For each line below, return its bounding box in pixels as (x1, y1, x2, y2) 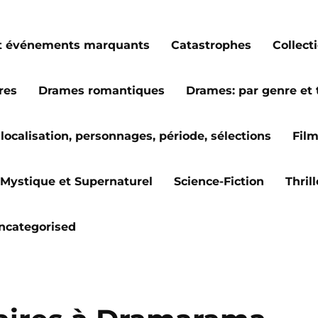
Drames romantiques (38, 84, 165, 97)
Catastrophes (171, 38, 251, 52)
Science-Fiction (174, 175, 264, 188)
